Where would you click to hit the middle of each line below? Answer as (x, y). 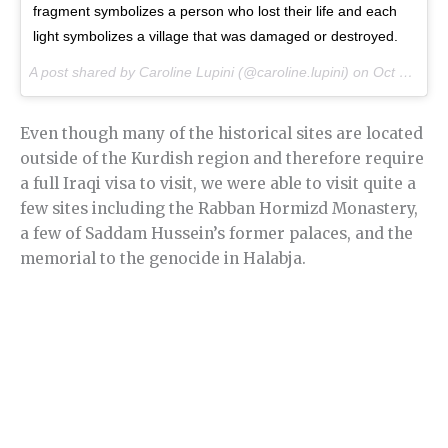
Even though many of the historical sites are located (221, 134)
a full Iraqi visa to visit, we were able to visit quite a (218, 184)
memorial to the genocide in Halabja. (163, 259)
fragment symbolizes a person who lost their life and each (215, 11)
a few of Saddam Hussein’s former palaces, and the (216, 234)
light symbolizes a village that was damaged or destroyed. (215, 36)
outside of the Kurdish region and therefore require (222, 159)
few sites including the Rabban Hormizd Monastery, (219, 209)
